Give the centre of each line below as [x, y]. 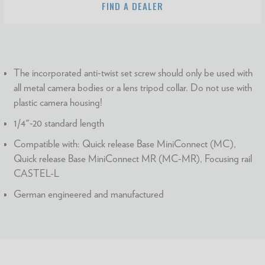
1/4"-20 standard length [59, 123]
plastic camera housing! [58, 102]
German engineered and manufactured [89, 194]
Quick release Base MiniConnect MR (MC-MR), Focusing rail [133, 158]
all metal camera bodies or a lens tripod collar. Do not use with [133, 87]
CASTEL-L [37, 173]
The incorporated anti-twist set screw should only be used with [133, 72]
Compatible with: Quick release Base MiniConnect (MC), [125, 143]
